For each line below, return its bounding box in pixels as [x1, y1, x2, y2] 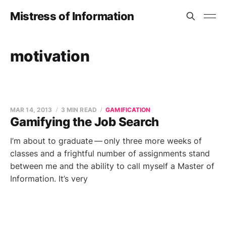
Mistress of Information [10, 10, 134, 23]
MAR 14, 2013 [10, 106, 52, 114]
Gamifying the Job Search [10, 115, 159, 129]
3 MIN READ [61, 106, 97, 114]
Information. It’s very [10, 174, 88, 184]
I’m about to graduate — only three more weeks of [10, 136, 202, 146]
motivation [10, 47, 89, 65]
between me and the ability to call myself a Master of [10, 161, 214, 171]
